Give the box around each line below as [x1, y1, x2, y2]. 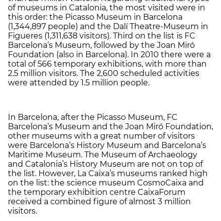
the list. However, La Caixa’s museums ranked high [8, 168, 208, 178]
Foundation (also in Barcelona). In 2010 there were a [8, 49, 211, 59]
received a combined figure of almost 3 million [8, 196, 191, 206]
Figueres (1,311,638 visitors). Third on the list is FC [8, 31, 195, 40]
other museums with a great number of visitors [8, 131, 195, 141]
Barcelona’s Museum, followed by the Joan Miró [8, 40, 195, 50]
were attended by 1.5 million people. [8, 77, 149, 87]
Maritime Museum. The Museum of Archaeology [8, 149, 197, 159]
